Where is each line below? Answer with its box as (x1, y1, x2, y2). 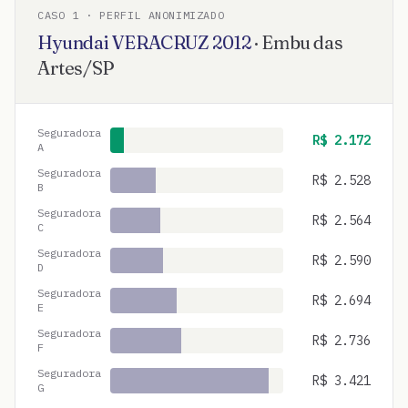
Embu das (261, 31, 343, 54)
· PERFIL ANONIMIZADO (78, 8, 225, 22)
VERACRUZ (111, 31, 209, 54)
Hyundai (37, 31, 109, 54)
